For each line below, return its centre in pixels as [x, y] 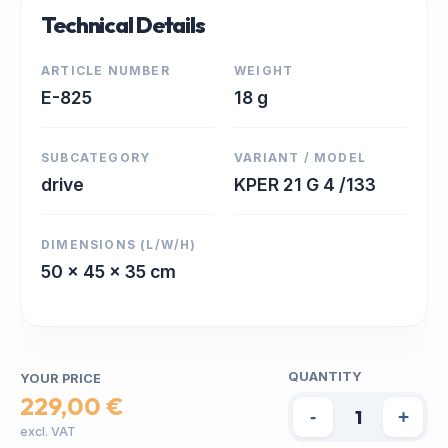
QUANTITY [325, 376]
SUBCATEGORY [96, 157]
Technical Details [123, 25]
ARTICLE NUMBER [105, 70]
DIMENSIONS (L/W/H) [119, 244]
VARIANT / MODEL [300, 157]
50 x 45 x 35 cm [108, 271]
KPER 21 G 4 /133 [305, 184]
